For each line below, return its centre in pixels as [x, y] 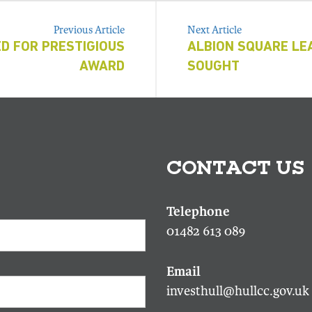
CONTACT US [235, 167]
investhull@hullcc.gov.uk [238, 291]
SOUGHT [213, 67]
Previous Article [89, 30]
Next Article [214, 30]
